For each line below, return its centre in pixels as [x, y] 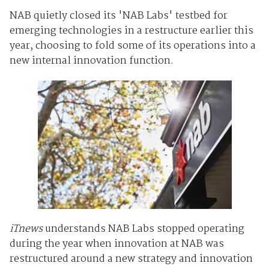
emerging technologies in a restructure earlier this [131, 31]
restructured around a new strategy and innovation [131, 259]
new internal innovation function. [91, 61]
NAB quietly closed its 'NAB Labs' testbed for [118, 16]
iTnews [27, 229]
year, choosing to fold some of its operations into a [132, 46]
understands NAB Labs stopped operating [144, 229]
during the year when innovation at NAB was [116, 244]
